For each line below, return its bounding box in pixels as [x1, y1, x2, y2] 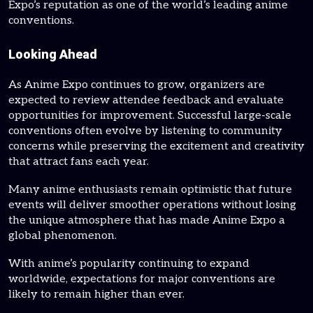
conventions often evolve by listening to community [8, 124, 282, 138]
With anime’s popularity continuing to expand [8, 257, 249, 270]
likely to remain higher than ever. [8, 288, 184, 301]
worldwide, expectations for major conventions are [8, 272, 275, 286]
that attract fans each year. [8, 155, 149, 168]
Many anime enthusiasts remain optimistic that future [8, 183, 292, 196]
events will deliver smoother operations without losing [8, 198, 296, 212]
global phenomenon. [8, 229, 117, 242]
